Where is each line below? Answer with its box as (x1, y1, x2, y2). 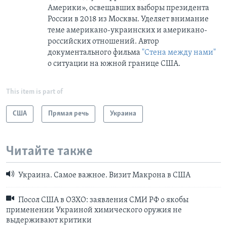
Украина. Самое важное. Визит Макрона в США (17, 171, 191, 180)
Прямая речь (48, 109, 89, 118)
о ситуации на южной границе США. (48, 59, 180, 68)
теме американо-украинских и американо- (48, 26, 207, 34)
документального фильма (48, 48, 142, 57)
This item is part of (6, 88, 63, 96)
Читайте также (6, 144, 93, 159)
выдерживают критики (6, 216, 92, 225)
